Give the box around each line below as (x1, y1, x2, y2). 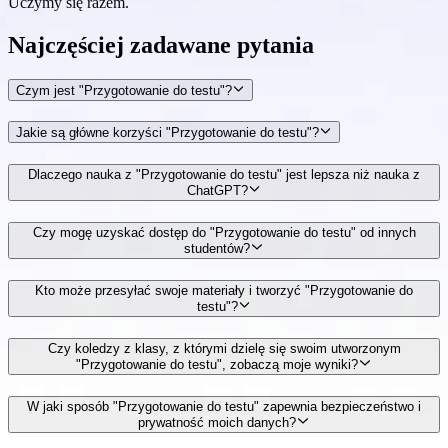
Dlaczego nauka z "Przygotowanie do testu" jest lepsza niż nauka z (28, 166, 420, 182)
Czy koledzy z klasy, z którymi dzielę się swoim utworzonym (47, 341, 401, 357)
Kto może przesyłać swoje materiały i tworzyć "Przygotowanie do (35, 283, 413, 298)
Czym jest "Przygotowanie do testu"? (16, 83, 232, 99)
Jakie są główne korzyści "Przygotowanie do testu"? (16, 125, 319, 141)
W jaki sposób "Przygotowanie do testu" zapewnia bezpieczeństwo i (27, 399, 421, 415)
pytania (237, 31, 314, 58)
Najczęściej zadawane (8, 31, 237, 58)
